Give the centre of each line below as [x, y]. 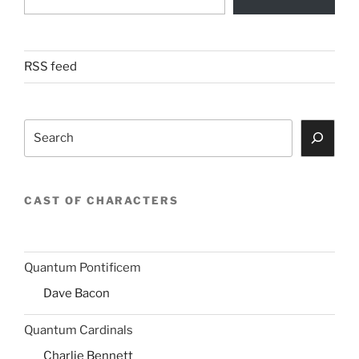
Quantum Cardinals [79, 330]
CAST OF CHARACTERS [102, 200]
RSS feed [50, 67]
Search [44, 128]
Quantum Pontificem [83, 268]
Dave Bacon [77, 293]
